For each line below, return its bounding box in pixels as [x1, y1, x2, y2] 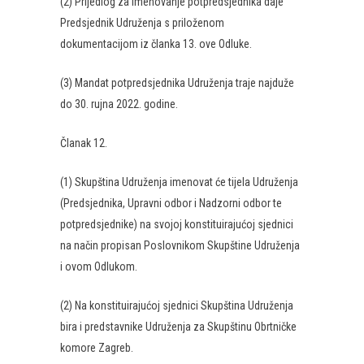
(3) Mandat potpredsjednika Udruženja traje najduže [60, 76, 294, 89]
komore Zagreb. [60, 341, 133, 354]
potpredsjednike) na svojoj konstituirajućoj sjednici [60, 218, 293, 231]
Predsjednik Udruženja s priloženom [60, 16, 224, 29]
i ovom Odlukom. [60, 260, 137, 273]
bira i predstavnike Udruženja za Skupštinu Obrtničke [60, 320, 297, 333]
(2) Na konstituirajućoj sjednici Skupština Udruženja [60, 299, 293, 312]
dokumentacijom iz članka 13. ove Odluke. [60, 37, 252, 50]
